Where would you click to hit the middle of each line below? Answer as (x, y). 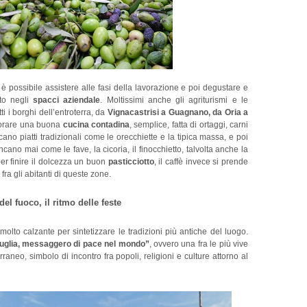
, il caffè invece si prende (201, 162)
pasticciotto (131, 162)
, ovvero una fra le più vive (199, 244)
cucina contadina (96, 125)
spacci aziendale (67, 100)
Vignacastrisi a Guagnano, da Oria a (178, 113)
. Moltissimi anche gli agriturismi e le (174, 100)
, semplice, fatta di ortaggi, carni (189, 125)
